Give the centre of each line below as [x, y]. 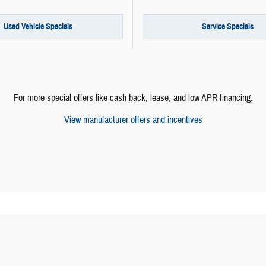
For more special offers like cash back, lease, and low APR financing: [133, 98]
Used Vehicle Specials [38, 27]
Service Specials [228, 27]
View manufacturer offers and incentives [133, 120]
